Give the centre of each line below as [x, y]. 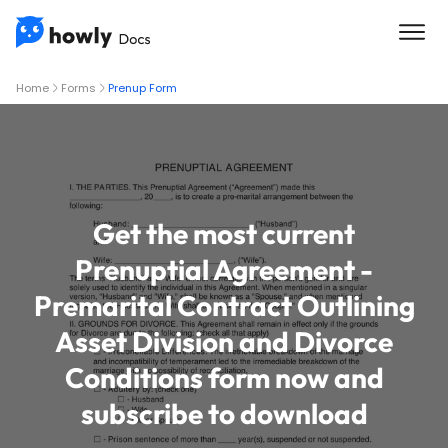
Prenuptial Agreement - [224, 269]
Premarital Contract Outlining [224, 305]
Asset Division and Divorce [224, 341]
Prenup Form [142, 88]
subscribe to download [224, 413]
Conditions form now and [224, 377]
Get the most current [224, 233]
